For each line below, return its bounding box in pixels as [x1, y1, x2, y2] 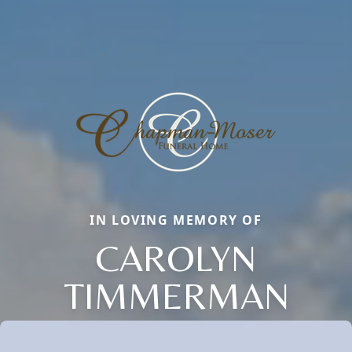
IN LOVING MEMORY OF [90, 211, 262, 229]
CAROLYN [96, 236, 256, 280]
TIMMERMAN [63, 273, 289, 318]
